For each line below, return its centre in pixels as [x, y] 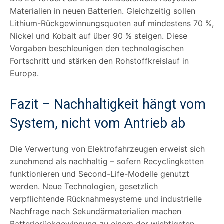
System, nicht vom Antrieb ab [98, 123]
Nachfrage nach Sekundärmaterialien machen [96, 211]
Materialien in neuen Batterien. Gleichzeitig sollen [103, 11]
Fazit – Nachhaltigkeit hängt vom [108, 104]
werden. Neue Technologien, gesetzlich [84, 186]
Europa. [24, 73]
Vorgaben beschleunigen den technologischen [97, 48]
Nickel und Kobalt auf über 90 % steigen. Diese [99, 36]
